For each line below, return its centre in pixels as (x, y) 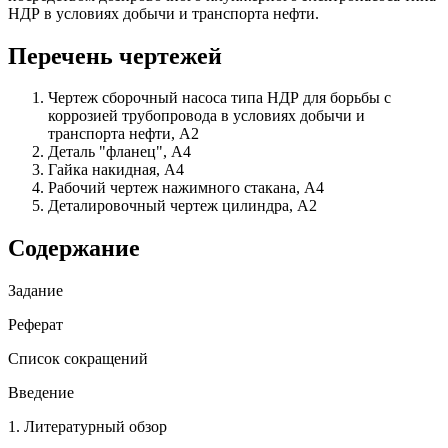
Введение (47, 393)
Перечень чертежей (115, 55)
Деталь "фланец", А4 (119, 152)
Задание (47, 291)
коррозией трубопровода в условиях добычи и (206, 116)
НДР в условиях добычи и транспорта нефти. (163, 13)
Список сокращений (88, 359)
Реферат (45, 325)
